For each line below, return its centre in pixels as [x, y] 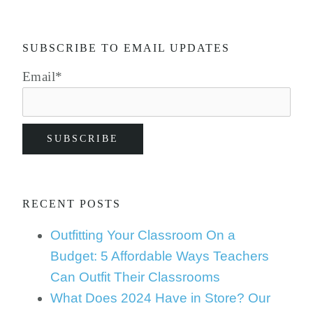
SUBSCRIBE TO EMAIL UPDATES [126, 48]
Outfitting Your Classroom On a [143, 235]
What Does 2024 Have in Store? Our [160, 298]
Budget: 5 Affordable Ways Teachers [160, 256]
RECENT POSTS [72, 204]
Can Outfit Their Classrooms [135, 277]
